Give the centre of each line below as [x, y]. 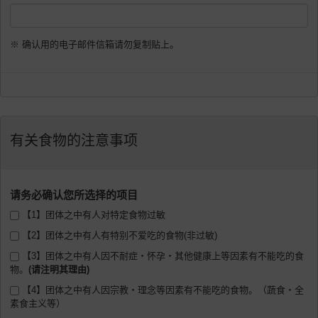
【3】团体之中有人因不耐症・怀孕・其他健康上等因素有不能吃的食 [161, 256]
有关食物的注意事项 [74, 141]
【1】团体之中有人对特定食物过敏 [92, 215]
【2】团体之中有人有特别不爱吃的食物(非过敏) [118, 236]
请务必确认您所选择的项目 [74, 195]
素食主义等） [38, 304]
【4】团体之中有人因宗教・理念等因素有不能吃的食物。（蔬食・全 [161, 290]
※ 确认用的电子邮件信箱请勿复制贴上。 [94, 45]
